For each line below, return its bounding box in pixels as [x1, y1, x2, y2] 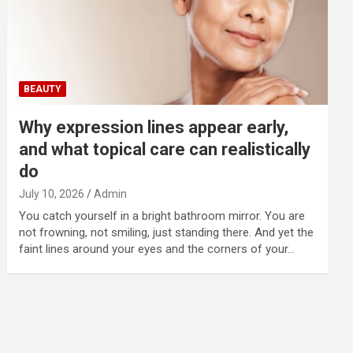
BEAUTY [24, 83, 62, 95]
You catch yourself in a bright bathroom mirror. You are [19, 208, 306, 223]
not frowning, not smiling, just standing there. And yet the [19, 225, 314, 240]
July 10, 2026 [19, 187, 85, 200]
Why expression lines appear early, [19, 117, 289, 137]
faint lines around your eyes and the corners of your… [19, 241, 295, 256]
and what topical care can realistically [19, 139, 311, 159]
